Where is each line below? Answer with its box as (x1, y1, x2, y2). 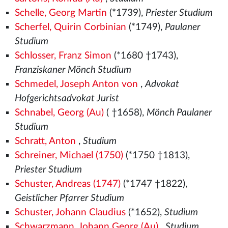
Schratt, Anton (14, 136, 76, 146)
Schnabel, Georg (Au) (14, 108, 104, 118)
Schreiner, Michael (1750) (14, 151, 123, 160)
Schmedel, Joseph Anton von (14, 79, 138, 89)
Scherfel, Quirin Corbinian (14, 22, 126, 32)
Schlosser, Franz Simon (14, 51, 111, 61)
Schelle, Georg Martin (14, 8, 107, 18)
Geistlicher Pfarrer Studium (14, 193, 124, 203)
